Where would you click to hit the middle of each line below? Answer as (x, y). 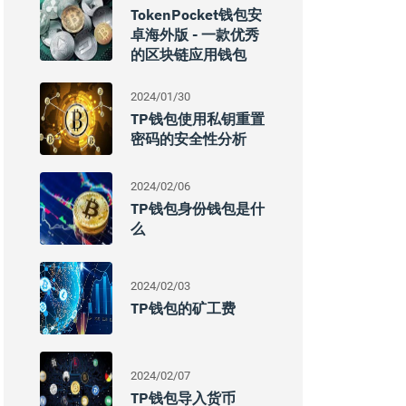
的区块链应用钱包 (188, 54)
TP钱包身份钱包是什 (198, 208)
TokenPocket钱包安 (196, 14)
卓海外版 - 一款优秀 (195, 34)
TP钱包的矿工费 (183, 308)
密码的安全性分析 (188, 139)
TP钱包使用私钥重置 (198, 119)
